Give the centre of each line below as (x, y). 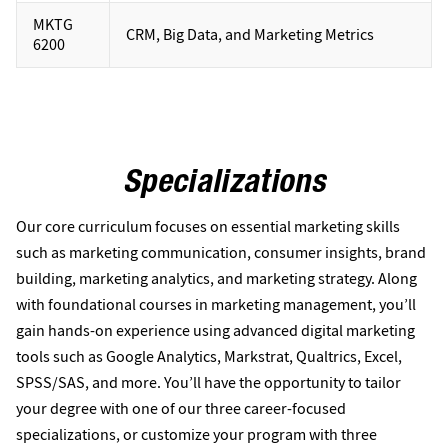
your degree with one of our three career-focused (181, 409)
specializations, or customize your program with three (196, 435)
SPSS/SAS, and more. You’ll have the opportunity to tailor (208, 383)
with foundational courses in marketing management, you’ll (216, 305)
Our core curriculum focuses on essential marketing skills (208, 227)
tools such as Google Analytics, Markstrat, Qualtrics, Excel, (209, 357)
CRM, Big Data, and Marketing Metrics (250, 35)
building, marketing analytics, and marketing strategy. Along (216, 279)
